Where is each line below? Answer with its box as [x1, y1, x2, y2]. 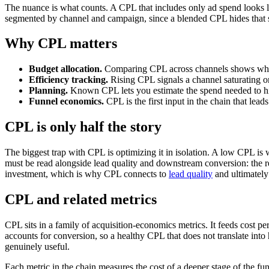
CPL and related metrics [5, 192, 157, 208]
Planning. [29, 85, 68, 96]
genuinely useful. [5, 241, 70, 252]
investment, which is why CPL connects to [5, 169, 169, 180]
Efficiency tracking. [29, 74, 108, 85]
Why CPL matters [5, 35, 117, 52]
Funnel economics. [29, 96, 104, 107]
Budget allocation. [29, 64, 102, 74]
